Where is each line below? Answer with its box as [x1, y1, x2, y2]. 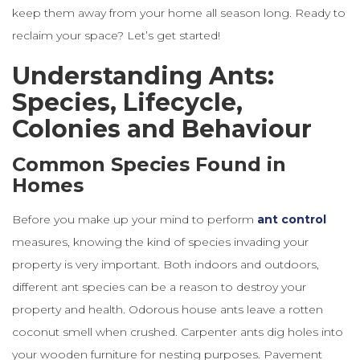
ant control [257, 211, 326, 227]
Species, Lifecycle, [12, 87, 243, 117]
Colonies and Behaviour [12, 113, 312, 144]
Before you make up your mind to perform [12, 211, 257, 227]
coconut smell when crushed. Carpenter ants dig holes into [12, 324, 343, 339]
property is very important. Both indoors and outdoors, [12, 256, 319, 272]
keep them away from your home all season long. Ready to [12, 5, 346, 20]
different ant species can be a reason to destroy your [12, 279, 306, 294]
